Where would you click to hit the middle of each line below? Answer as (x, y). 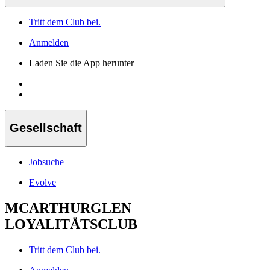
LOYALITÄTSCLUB (71, 224)
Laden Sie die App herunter (81, 63)
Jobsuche (46, 162)
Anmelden (49, 42)
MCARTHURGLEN (68, 208)
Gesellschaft (46, 128)
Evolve (42, 182)
